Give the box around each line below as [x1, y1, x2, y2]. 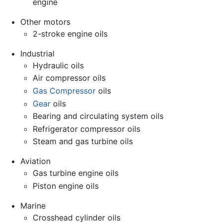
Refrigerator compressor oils [33, 123, 141, 134]
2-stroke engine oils [33, 28, 108, 39]
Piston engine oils [33, 180, 99, 191]
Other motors [20, 16, 70, 27]
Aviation [20, 156, 51, 166]
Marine [20, 200, 46, 211]
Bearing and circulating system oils [33, 111, 164, 121]
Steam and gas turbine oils [33, 136, 133, 147]
